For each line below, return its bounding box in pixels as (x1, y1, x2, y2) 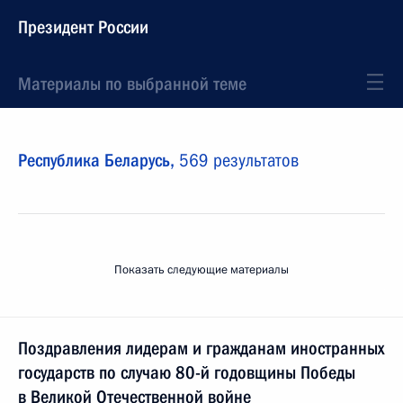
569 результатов (179, 149, 299, 171)
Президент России (18, 16, 148, 38)
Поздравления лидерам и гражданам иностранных (18, 337, 384, 359)
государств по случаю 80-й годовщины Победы (18, 362, 355, 383)
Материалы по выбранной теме (18, 73, 246, 94)
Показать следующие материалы (114, 262, 289, 278)
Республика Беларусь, (18, 149, 179, 171)
